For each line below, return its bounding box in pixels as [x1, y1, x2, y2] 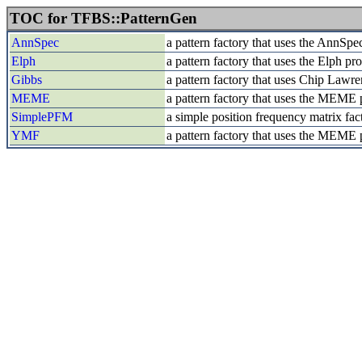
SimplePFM [11, 110, 73, 124]
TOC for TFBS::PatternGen [10, 10, 197, 27]
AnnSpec [11, 36, 59, 49]
